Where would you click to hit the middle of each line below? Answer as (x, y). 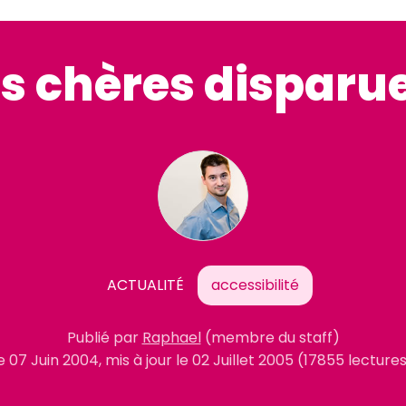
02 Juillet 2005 (242, 360)
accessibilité (255, 285)
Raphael (171, 337)
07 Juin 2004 (53, 360)
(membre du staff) (272, 337)
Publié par (104, 337)
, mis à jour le (145, 360)
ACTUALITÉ (145, 285)
